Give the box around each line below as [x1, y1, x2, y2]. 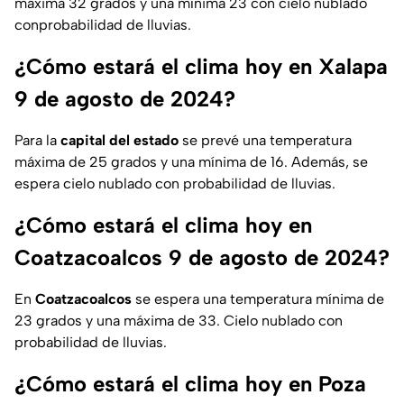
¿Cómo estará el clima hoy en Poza [14, 371, 366, 398]
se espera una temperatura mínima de [132, 290, 384, 308]
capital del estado [60, 132, 179, 150]
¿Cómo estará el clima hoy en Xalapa [14, 53, 388, 80]
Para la [14, 132, 60, 150]
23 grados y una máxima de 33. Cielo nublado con [14, 312, 343, 330]
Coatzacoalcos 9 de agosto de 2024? [14, 244, 390, 271]
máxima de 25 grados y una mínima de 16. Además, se [14, 153, 368, 171]
